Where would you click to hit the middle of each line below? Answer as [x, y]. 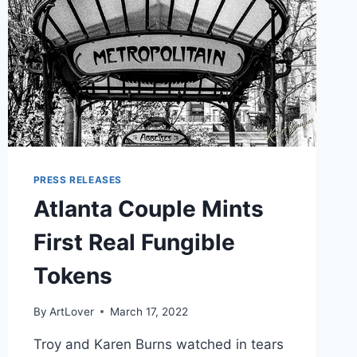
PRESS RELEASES [77, 180]
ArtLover [71, 311]
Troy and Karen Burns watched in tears [158, 344]
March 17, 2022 [149, 311]
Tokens [73, 276]
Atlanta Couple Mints [148, 209]
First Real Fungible [134, 243]
